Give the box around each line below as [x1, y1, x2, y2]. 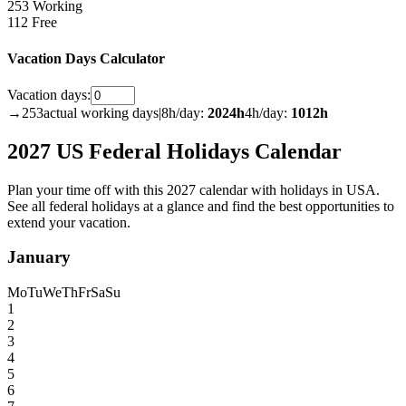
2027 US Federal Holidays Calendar [7, 139, 342, 163]
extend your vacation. [7, 214, 130, 230]
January [7, 247, 71, 267]
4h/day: [245, 104, 291, 121]
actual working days [43, 104, 159, 121]
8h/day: [161, 104, 208, 121]
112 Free [7, 14, 57, 31]
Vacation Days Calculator [7, 50, 165, 66]
